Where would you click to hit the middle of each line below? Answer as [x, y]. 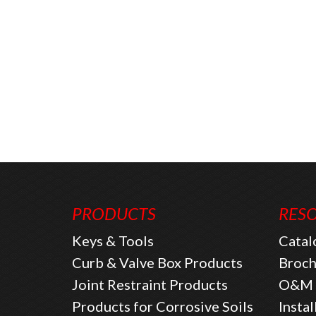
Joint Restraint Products [150, 285]
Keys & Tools [113, 241]
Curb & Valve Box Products [157, 263]
